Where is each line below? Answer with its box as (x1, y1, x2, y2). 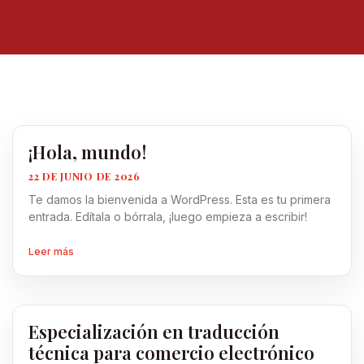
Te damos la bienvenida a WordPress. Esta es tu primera (28, 193, 331, 206)
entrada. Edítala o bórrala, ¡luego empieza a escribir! (28, 210, 307, 223)
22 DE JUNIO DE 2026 (28, 170, 141, 183)
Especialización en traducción (28, 319, 279, 344)
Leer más (28, 245, 74, 258)
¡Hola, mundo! (28, 140, 146, 164)
